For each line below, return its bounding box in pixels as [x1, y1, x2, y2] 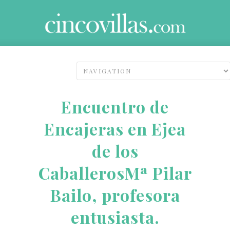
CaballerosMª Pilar [38, 161, 192, 184]
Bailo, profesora [50, 183, 180, 206]
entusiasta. [70, 205, 160, 228]
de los [91, 139, 139, 162]
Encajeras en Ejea [44, 117, 186, 140]
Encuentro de [61, 95, 169, 118]
